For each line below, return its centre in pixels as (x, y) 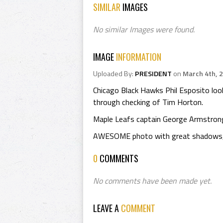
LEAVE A (107, 208)
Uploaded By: (114, 74)
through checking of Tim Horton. (148, 102)
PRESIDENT (153, 74)
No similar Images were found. (144, 29)
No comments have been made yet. (152, 181)
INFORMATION (139, 57)
